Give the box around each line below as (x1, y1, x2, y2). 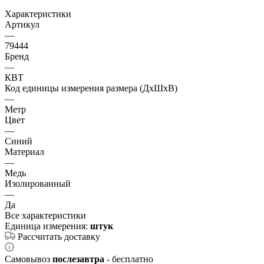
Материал (5, 146, 44, 157)
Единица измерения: (5, 220, 90, 231)
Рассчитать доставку (18, 231, 100, 242)
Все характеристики (5, 210, 86, 220)
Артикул (5, 19, 39, 29)
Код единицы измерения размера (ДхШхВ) (5, 82, 177, 93)
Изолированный (5, 178, 71, 189)
